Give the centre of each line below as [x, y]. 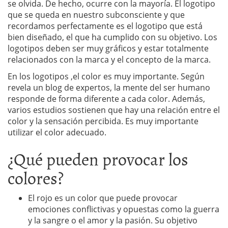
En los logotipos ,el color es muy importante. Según [106, 76]
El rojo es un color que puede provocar [103, 198]
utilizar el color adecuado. [57, 132]
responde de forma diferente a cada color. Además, [106, 98]
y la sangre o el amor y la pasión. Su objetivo [113, 220]
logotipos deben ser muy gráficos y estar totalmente [108, 48]
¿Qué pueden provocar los [98, 158]
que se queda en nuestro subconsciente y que [96, 15]
